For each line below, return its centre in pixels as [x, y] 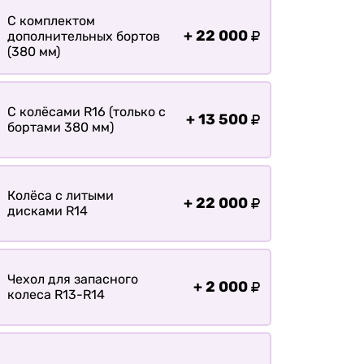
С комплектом [51, 20]
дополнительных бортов [83, 36]
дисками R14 [47, 211]
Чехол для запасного [72, 279]
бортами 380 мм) [60, 128]
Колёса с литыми [60, 196]
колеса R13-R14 [56, 295]
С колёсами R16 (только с [86, 112]
